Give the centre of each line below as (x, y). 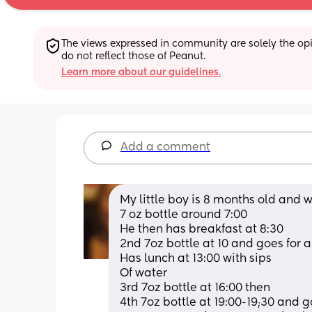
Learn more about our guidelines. (141, 72)
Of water (145, 273)
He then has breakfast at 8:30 (202, 229)
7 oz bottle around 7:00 (184, 215)
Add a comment (165, 147)
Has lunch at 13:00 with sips (196, 259)
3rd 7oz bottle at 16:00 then (195, 288)
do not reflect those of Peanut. (133, 56)
